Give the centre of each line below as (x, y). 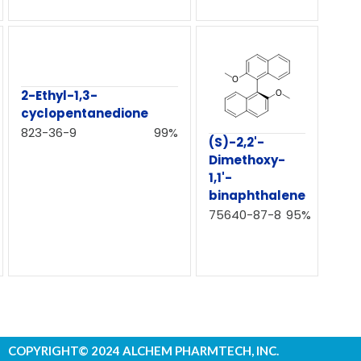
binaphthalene (257, 196)
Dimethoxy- (247, 160)
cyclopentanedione (85, 114)
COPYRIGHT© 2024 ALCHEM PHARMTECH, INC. (143, 350)
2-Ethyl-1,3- (59, 96)
